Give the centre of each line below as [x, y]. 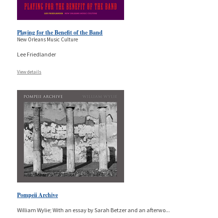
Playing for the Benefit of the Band [60, 32]
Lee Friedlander [36, 54]
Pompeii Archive [37, 195]
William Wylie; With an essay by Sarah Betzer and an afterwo [91, 210]
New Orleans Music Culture [47, 39]
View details [29, 72]
